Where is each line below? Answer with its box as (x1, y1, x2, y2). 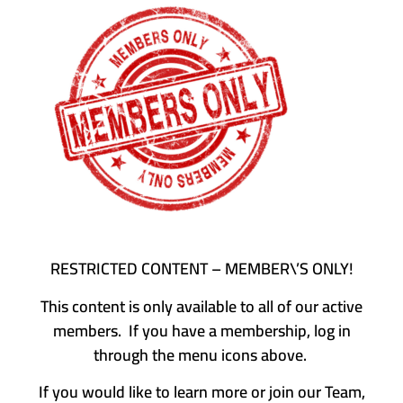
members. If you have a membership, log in (52, 315, 351, 345)
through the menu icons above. (93, 339, 310, 370)
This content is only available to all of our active (40, 291, 363, 321)
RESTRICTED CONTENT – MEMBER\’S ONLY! (49, 254, 354, 284)
